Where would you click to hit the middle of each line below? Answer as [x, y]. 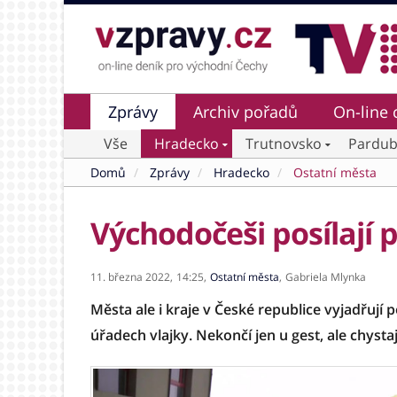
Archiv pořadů [245, 112]
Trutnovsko [284, 144]
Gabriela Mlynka [326, 277]
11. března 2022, [132, 277]
